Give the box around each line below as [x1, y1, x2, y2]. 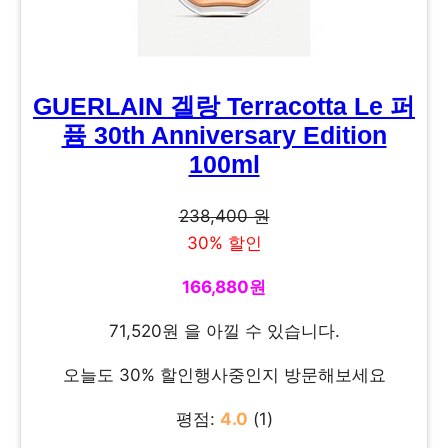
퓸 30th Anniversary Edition [61, 121, 387, 149]
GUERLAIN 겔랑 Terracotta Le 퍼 [33, 92, 415, 120]
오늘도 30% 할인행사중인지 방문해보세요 [62, 365, 386, 386]
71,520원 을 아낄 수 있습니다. [108, 321, 340, 342]
